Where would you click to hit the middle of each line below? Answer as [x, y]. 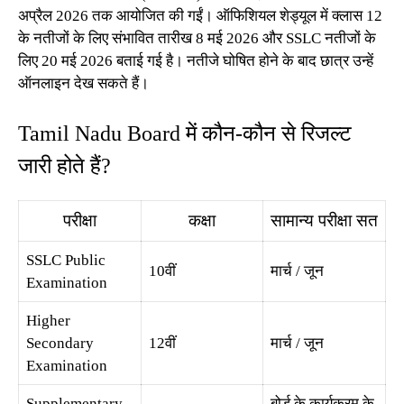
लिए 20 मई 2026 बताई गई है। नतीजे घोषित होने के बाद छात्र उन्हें [196, 60]
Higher [48, 321]
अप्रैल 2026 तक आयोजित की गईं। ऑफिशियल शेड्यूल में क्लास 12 [200, 15]
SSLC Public [66, 260]
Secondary [60, 343]
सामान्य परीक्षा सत [324, 220]
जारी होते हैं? [64, 166]
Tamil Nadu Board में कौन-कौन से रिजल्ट [185, 133]
